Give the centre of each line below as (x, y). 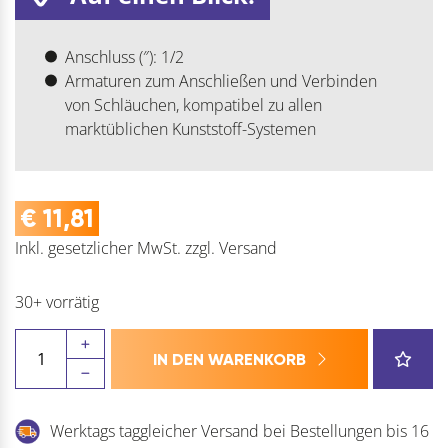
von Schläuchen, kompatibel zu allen (193, 104)
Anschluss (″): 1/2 (124, 56)
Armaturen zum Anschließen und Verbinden (220, 80)
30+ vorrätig (57, 301)
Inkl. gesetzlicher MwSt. (98, 247)
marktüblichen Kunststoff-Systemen (190, 128)
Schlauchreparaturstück (98, 387)
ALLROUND (55, 363)
